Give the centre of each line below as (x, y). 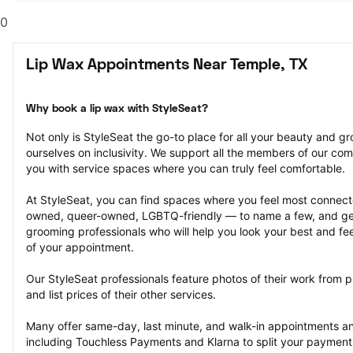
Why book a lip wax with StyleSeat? (117, 109)
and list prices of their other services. (121, 294)
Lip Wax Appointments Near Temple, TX (167, 65)
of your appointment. (80, 247)
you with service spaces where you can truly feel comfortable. (186, 168)
